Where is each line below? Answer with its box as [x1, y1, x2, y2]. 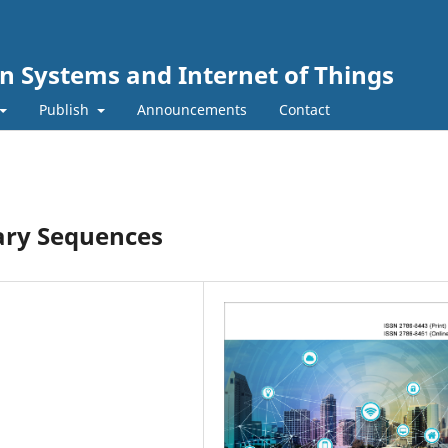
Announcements [136, 99, 247, 119]
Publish [39, 99, 93, 119]
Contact [278, 99, 330, 119]
